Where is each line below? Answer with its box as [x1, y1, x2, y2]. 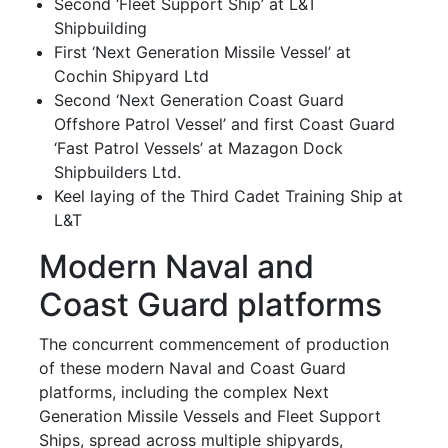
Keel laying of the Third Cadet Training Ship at [54, 185, 403, 206]
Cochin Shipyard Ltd [54, 65, 209, 86]
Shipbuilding [54, 17, 147, 38]
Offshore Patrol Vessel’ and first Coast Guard [54, 113, 395, 134]
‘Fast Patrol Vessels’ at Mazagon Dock [54, 137, 343, 158]
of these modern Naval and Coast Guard [39, 357, 346, 378]
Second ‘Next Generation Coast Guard [54, 89, 344, 110]
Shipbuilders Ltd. [54, 161, 181, 182]
